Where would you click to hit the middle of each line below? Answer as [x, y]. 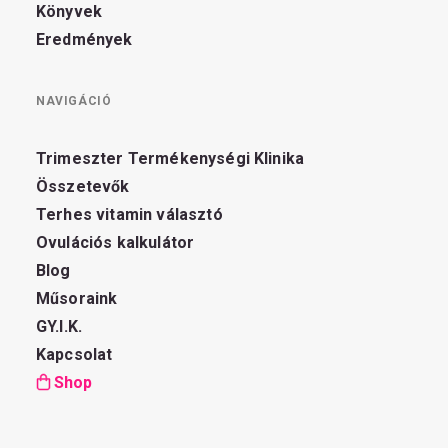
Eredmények [84, 39]
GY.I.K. [59, 326]
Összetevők [83, 186]
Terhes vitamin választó [129, 214]
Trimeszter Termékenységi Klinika [170, 158]
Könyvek [69, 11]
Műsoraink [77, 298]
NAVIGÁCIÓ [74, 101]
